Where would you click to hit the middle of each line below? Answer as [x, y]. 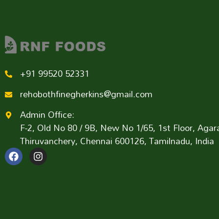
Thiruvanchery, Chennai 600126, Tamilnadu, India [117, 141]
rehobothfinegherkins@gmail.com [86, 94]
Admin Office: [47, 115]
